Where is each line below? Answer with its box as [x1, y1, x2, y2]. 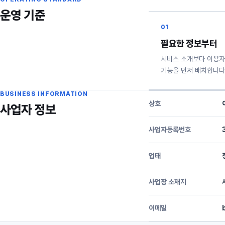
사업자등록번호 [149, 126, 191, 134]
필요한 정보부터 [161, 38, 217, 49]
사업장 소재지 [149, 178, 186, 186]
